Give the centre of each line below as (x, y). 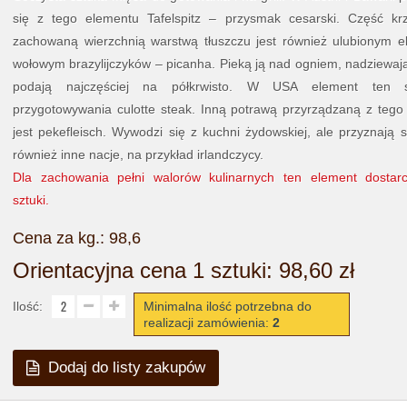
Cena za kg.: (61, 238)
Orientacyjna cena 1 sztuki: (146, 270)
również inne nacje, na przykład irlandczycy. (138, 154)
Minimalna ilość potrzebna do (228, 306)
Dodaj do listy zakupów (127, 367)
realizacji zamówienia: (208, 323)
